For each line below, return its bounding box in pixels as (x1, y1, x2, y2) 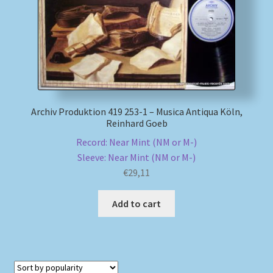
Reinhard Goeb (105, 117, 168, 130)
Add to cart (112, 197, 161, 210)
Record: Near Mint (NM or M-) (76, 135, 197, 148)
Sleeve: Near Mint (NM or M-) (77, 151, 196, 163)
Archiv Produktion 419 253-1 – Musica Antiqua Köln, (30, 105, 243, 118)
